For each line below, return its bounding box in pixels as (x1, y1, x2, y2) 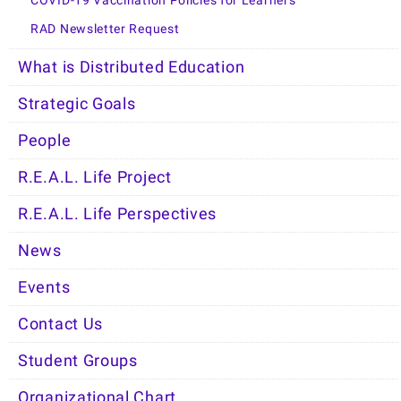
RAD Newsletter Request (30, 21, 180, 37)
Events (18, 277, 71, 296)
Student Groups (18, 351, 138, 370)
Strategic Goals (18, 94, 136, 113)
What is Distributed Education (18, 57, 245, 76)
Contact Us (18, 314, 103, 333)
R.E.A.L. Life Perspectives (18, 204, 218, 223)
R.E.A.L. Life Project (18, 167, 172, 186)
